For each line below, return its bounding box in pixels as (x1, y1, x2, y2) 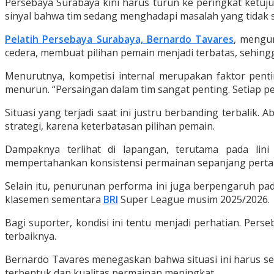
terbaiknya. (5, 229, 56, 243)
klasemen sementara (5, 193, 103, 207)
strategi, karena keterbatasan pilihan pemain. (5, 119, 215, 133)
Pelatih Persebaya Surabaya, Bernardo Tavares (5, 32, 234, 46)
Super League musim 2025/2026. (118, 193, 270, 207)
